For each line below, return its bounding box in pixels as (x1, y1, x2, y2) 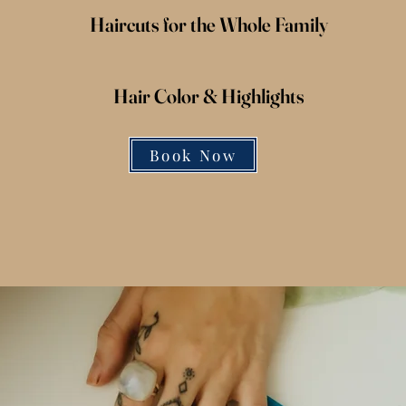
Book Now (149, 145, 237, 165)
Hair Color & (112, 83, 221, 109)
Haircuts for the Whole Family (89, 12, 328, 37)
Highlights (220, 83, 304, 109)
